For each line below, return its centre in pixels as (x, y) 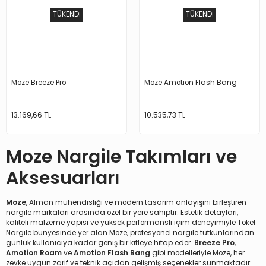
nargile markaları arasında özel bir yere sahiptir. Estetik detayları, (122, 213)
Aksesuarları (63, 178)
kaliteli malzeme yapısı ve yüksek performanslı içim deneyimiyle (122, 223)
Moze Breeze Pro (39, 82)
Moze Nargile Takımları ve (121, 157)
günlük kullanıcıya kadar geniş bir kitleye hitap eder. (100, 243)
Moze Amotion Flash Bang (191, 82)
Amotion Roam (34, 253)
